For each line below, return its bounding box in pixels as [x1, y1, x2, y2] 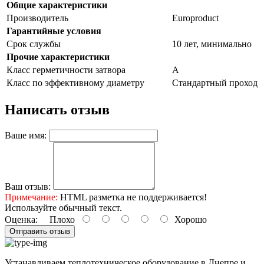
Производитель [6, 12, 68, 23]
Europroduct [172, 12, 219, 23]
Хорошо [170, 214, 207, 225]
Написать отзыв [5, 101, 110, 117]
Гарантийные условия [6, 25, 101, 36]
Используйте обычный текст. [5, 202, 122, 213]
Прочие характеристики [6, 51, 110, 62]
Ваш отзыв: [5, 181, 51, 192]
